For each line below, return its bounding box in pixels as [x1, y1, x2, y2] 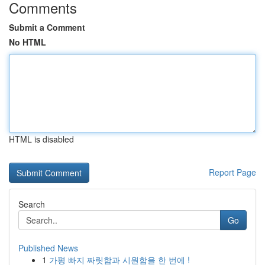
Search [18, 198, 45, 210]
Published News [18, 242, 78, 254]
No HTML [9, 36, 46, 48]
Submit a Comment [9, 21, 85, 33]
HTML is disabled [9, 133, 74, 145]
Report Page [209, 166, 256, 178]
